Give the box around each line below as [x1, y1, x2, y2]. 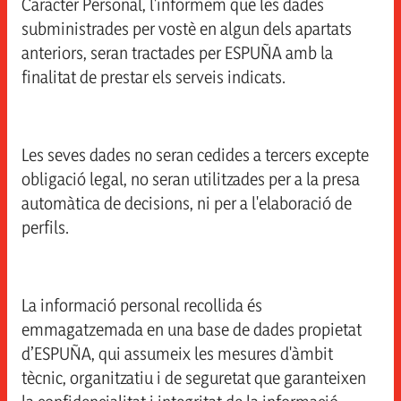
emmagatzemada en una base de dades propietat [21, 319, 362, 340]
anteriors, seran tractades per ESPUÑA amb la [21, 42, 333, 64]
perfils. [21, 217, 69, 238]
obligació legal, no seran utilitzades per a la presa [21, 168, 360, 190]
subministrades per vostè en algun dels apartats [21, 18, 352, 39]
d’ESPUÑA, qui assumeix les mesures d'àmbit [21, 343, 333, 364]
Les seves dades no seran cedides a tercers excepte [21, 144, 369, 166]
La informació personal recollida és [21, 294, 262, 316]
